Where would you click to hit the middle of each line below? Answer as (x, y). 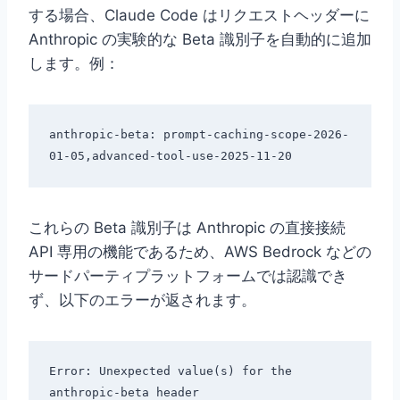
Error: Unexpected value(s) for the (170, 371)
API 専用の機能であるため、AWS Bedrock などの (200, 252)
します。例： (74, 64)
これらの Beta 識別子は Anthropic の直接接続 (187, 228)
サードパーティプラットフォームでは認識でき (188, 276)
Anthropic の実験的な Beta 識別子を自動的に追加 (200, 40)
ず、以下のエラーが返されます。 (142, 300)
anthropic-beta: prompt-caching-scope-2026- (199, 134)
